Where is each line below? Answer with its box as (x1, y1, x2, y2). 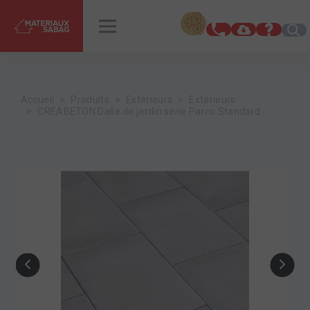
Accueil (21, 94, 55, 105)
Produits (71, 94, 109, 105)
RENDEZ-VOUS (139, 12, 216, 26)
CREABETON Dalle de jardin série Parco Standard (37, 106, 261, 117)
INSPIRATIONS (17, 12, 94, 26)
